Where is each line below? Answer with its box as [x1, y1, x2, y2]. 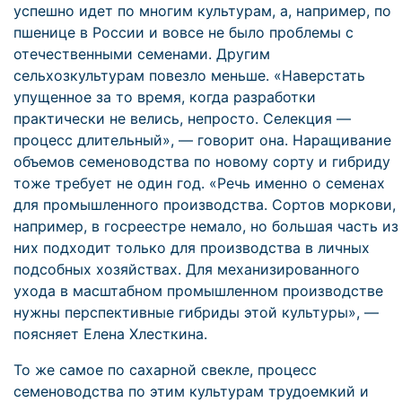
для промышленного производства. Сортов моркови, [13, 196, 396, 214]
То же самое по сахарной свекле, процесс [13, 361, 317, 379]
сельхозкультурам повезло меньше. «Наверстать [13, 66, 365, 84]
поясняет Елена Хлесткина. [13, 325, 207, 343]
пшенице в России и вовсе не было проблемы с [13, 23, 354, 41]
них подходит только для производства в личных [13, 239, 370, 257]
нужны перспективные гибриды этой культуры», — [13, 303, 379, 321]
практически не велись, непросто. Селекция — [13, 109, 351, 127]
